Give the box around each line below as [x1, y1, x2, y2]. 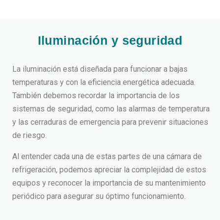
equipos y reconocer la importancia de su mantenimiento [12, 178, 206, 188]
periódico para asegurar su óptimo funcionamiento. [12, 192, 186, 201]
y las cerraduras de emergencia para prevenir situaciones [12, 117, 208, 127]
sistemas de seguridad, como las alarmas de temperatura [12, 104, 210, 113]
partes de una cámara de [118, 152, 202, 161]
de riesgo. [12, 131, 47, 140]
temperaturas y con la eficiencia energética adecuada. [12, 78, 195, 87]
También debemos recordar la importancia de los [12, 91, 180, 100]
